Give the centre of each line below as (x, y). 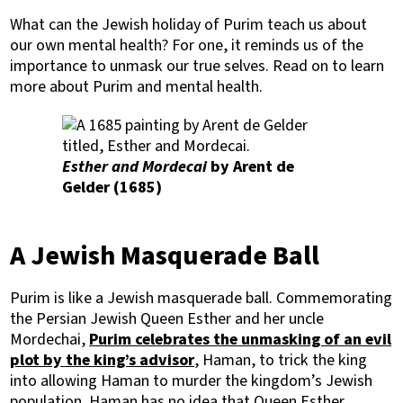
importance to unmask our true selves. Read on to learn (197, 66)
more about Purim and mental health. (137, 87)
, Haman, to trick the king (281, 360)
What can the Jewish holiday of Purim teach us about (189, 25)
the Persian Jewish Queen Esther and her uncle (167, 319)
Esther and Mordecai (134, 167)
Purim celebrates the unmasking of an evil (241, 340)
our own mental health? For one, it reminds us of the (187, 45)
